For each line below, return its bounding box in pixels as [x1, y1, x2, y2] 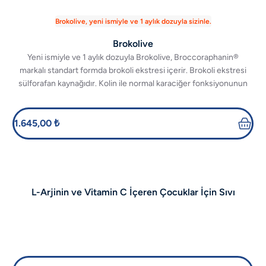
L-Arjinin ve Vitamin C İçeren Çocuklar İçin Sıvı [31, 186, 235, 198]
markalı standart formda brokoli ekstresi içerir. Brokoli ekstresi [20, 65, 246, 75]
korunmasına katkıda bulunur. [79, 91, 187, 102]
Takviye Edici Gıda [94, 201, 172, 212]
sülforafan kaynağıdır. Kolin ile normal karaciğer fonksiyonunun [18, 78, 248, 88]
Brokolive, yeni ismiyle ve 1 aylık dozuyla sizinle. [55, 17, 211, 26]
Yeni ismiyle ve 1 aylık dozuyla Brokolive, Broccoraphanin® [27, 52, 239, 62]
